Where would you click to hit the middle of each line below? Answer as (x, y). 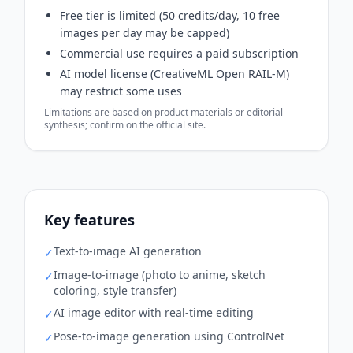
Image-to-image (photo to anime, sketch (160, 274)
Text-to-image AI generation (128, 251)
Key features (89, 219)
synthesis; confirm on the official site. (125, 124)
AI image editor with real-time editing (154, 312)
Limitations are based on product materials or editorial (163, 112)
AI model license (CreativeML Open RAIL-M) (175, 73)
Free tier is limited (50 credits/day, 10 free (170, 15)
